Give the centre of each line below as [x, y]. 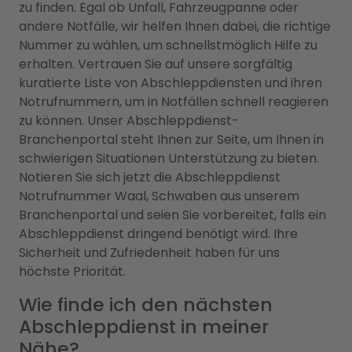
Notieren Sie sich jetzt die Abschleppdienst [150, 178]
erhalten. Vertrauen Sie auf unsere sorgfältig [156, 64]
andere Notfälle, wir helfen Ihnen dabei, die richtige [175, 27]
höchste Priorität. [72, 272]
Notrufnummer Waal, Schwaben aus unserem [159, 196]
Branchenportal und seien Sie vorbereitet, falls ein [172, 215]
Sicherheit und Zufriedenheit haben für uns [149, 253]
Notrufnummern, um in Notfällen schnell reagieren [174, 102]
